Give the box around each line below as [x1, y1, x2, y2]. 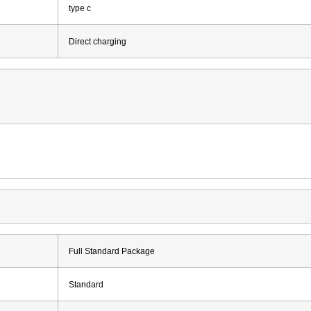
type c [69, 3, 91, 12]
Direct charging [69, 36, 126, 46]
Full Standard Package [69, 246, 155, 255]
